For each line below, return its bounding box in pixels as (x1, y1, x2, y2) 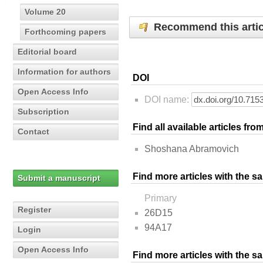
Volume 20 (25, 7, 66, 16)
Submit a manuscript (18, 173, 100, 183)
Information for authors (18, 67, 111, 76)
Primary (144, 193, 177, 204)
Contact (18, 127, 49, 136)
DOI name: (144, 95, 191, 105)
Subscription (18, 107, 69, 116)
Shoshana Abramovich (144, 144, 239, 154)
